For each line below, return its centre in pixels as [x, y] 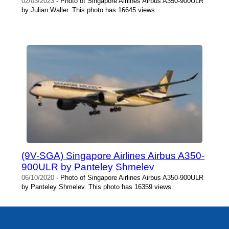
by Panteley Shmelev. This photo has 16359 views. [98, 187]
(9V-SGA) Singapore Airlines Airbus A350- [113, 156]
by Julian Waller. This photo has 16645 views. [89, 10]
